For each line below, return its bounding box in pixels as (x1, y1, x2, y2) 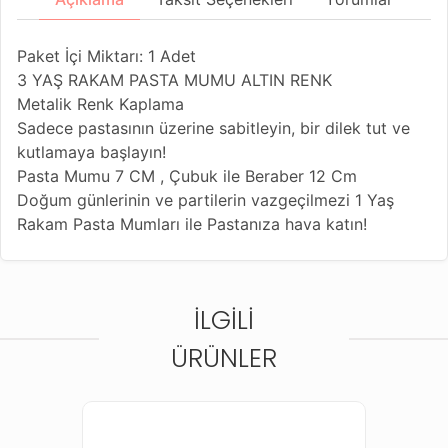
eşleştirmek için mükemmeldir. (17, 285, 244, 306)
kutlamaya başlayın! (17, 141, 166, 162)
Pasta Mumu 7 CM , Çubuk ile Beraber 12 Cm (17, 165, 357, 186)
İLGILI (194, 301, 254, 338)
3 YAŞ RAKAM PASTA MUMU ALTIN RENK (17, 69, 332, 90)
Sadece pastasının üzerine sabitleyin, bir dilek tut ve (17, 117, 410, 138)
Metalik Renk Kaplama (17, 93, 184, 114)
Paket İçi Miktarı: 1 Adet (17, 45, 196, 66)
